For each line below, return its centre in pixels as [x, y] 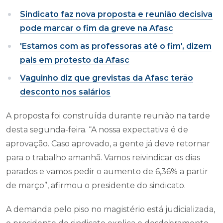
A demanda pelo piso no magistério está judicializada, [111, 210]
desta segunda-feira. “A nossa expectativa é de [97, 130]
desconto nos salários [65, 92]
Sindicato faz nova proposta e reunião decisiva [116, 14]
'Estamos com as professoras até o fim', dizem [116, 46]
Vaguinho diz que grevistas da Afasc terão [107, 78]
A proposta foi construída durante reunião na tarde [108, 116]
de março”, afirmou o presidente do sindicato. [97, 186]
